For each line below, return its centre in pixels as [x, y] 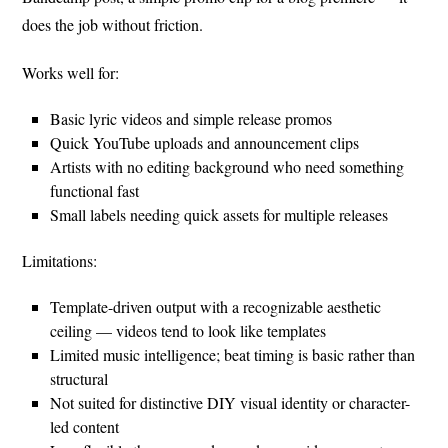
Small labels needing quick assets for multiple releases [219, 214]
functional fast [95, 190]
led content [85, 426]
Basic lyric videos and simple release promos [191, 118]
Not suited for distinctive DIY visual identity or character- [230, 402]
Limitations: [60, 260]
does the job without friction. [113, 24]
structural [79, 378]
